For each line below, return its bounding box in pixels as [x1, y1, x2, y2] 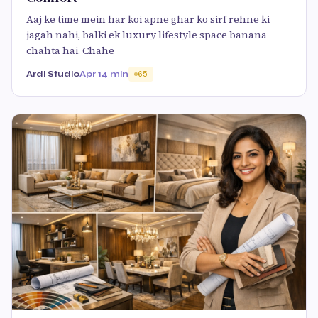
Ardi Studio [26, 69, 79, 79]
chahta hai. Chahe [26, 43, 114, 58]
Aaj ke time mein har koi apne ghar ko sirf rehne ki [26, 12, 270, 27]
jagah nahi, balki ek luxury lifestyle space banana [26, 28, 267, 43]
